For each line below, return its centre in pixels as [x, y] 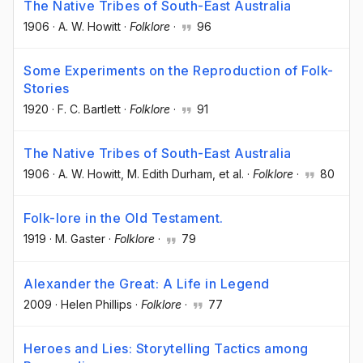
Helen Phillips [96, 304]
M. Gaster [80, 239]
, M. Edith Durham [167, 174]
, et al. [228, 174]
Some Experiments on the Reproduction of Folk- [179, 71]
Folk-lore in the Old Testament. [124, 218]
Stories [47, 89]
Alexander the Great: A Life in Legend [147, 283]
